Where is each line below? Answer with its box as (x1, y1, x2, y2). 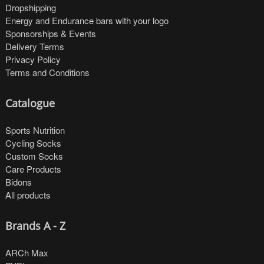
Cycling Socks (5, 136, 62, 149)
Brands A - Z (5, 219, 66, 233)
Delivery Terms (5, 39, 65, 52)
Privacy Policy (5, 52, 61, 65)
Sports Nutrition (5, 123, 65, 136)
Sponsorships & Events (5, 27, 97, 39)
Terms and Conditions (5, 65, 90, 78)
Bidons (5, 175, 32, 188)
